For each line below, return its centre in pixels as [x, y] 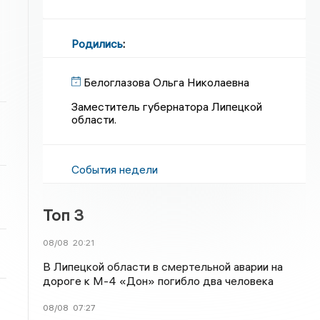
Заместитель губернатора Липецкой [167, 106]
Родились [97, 44]
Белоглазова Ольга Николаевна [167, 82]
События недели [115, 169]
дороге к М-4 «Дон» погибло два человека [159, 281]
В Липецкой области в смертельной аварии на [163, 266]
